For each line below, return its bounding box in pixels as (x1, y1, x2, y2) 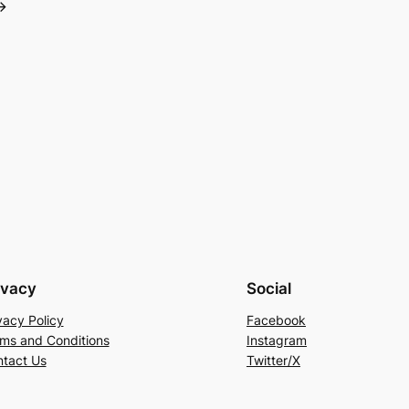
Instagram (246, 332, 307, 349)
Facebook (246, 312, 306, 329)
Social (246, 279, 291, 299)
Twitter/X (246, 352, 300, 369)
